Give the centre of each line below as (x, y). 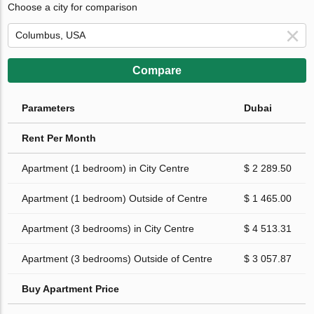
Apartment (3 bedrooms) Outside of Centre (117, 259)
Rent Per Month (59, 138)
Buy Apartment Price (71, 289)
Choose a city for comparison (73, 7)
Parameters (49, 108)
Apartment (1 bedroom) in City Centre (106, 169)
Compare (157, 71)
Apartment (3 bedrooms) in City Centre (108, 229)
